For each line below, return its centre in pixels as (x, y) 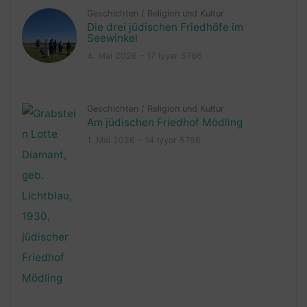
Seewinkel (112, 38)
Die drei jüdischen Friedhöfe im (165, 27)
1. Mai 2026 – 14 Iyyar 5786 (144, 140)
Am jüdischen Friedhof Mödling (164, 123)
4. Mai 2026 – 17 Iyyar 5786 (144, 56)
